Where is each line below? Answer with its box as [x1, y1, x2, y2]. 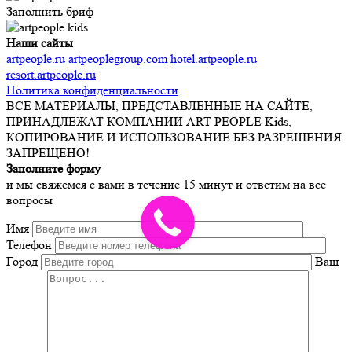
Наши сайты [6, 35, 73, 50]
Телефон [6, 236, 52, 252]
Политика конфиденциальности [6, 82, 178, 97]
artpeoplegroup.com [68, 50, 167, 66]
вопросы [6, 192, 53, 207]
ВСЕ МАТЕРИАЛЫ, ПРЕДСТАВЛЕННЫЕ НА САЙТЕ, [6, 97, 313, 113]
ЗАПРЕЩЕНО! [6, 145, 90, 160]
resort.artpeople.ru [6, 66, 96, 82]
